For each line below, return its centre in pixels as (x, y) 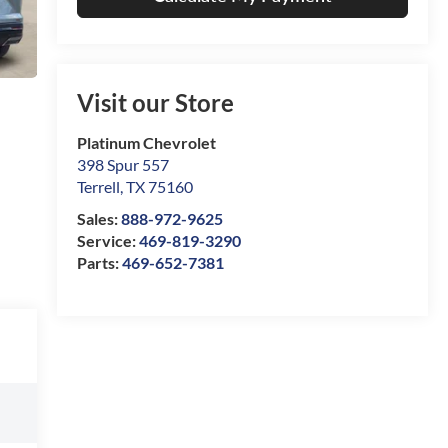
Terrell (98, 187)
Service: (107, 241)
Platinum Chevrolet (146, 143)
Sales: (98, 219)
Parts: (99, 263)
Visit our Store (155, 103)
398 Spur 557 (122, 165)
